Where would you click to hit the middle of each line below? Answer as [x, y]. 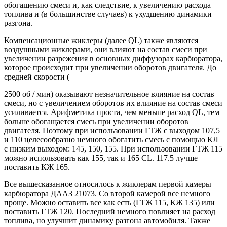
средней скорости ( [37, 77]
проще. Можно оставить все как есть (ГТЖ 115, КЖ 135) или [109, 202]
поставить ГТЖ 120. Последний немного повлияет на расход [110, 211]
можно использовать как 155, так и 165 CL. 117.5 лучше [101, 158]
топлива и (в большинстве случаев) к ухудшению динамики [108, 14]
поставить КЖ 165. [37, 167]
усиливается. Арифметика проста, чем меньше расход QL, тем [112, 112]
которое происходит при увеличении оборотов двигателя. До [110, 67]
